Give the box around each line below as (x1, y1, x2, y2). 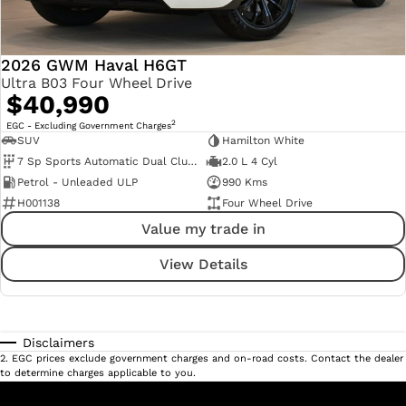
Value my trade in (140, 219, 266, 237)
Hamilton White (221, 133, 304, 147)
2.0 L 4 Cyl (221, 154, 277, 168)
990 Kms (221, 175, 267, 188)
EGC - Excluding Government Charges (6, 120, 171, 130)
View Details (159, 255, 247, 273)
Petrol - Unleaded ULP (17, 175, 138, 188)
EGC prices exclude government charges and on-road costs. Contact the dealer (12, 353, 403, 365)
